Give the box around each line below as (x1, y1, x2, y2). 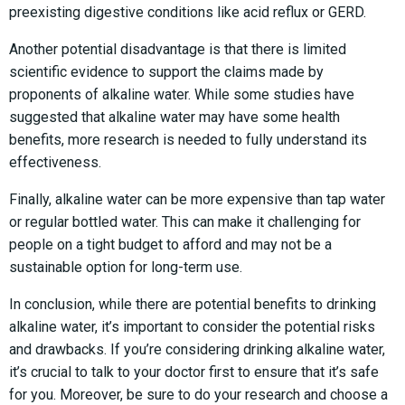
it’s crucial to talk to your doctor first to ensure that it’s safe (9, 363, 379, 381)
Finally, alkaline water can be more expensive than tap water (9, 190, 385, 208)
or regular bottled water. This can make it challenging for (9, 212, 361, 231)
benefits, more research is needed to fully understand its (9, 130, 367, 148)
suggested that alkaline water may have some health (9, 108, 340, 126)
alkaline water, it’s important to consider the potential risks (9, 317, 375, 335)
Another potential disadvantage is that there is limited (9, 40, 346, 58)
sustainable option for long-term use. (9, 258, 242, 276)
